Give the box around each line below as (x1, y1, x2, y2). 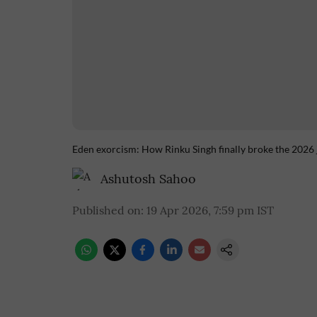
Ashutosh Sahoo (100, 171, 196, 187)
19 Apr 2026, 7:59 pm (146, 203, 254, 217)
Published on (72, 203, 141, 217)
